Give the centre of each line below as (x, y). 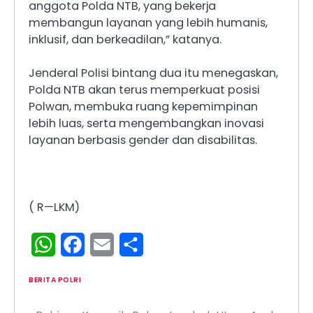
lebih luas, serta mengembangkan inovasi (146, 124)
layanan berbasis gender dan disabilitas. (143, 140)
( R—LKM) (54, 208)
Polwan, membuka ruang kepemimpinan (143, 107)
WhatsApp (85, 245)
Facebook (112, 245)
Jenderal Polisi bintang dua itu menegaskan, (153, 73)
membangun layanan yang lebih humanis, (148, 22)
